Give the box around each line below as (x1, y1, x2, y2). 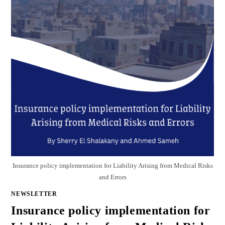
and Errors (98, 173, 127, 181)
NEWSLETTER (11, 190, 57, 197)
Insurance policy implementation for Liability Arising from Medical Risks (12, 161, 213, 169)
